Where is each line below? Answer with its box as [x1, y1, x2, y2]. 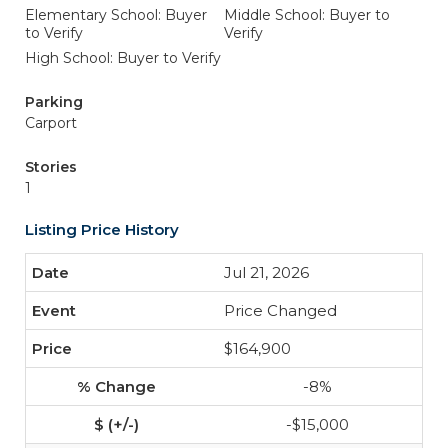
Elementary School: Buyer [25, 6, 207, 24]
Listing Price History [25, 220, 179, 239]
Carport [25, 114, 77, 132]
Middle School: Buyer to [224, 6, 390, 24]
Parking [25, 93, 83, 111]
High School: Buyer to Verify [25, 49, 221, 67]
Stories [25, 158, 77, 176]
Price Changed [224, 301, 337, 320]
